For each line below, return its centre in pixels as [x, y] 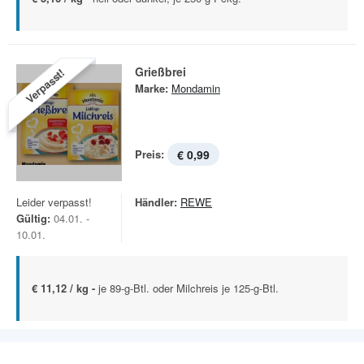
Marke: [152, 88]
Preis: [149, 154]
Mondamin [196, 88]
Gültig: [33, 218]
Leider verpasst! [54, 202]
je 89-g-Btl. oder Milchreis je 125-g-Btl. [188, 288]
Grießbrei [160, 71]
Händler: [156, 202]
